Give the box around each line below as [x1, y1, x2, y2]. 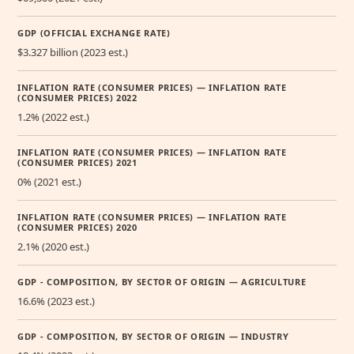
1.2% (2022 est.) [17, 109, 89, 124]
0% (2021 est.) [17, 174, 81, 189]
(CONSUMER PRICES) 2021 [17, 156, 137, 168]
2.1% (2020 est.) [17, 239, 89, 254]
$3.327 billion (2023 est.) [17, 44, 128, 59]
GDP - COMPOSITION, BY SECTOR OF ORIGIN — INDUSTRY [17, 330, 289, 342]
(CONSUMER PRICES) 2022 [17, 91, 137, 104]
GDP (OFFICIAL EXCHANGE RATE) [17, 26, 171, 39]
